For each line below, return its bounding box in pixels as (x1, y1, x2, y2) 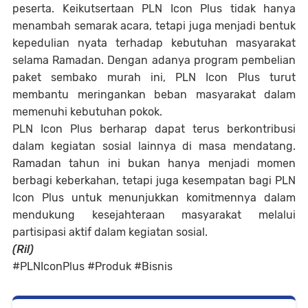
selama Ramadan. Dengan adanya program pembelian (12, 54, 296, 67)
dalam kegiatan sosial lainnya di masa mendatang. (12, 140, 296, 153)
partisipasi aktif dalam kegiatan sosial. (12, 225, 208, 239)
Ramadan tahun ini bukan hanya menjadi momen (12, 157, 296, 170)
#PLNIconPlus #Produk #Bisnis (12, 260, 173, 274)
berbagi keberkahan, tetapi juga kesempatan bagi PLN (12, 174, 296, 188)
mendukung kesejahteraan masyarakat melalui (12, 208, 296, 222)
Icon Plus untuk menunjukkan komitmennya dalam (12, 191, 296, 205)
